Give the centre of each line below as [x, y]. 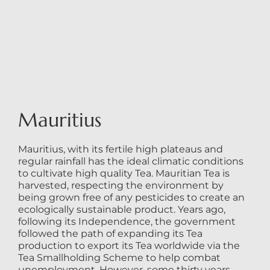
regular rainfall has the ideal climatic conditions [130, 161]
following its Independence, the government [127, 221]
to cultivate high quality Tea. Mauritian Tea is [124, 173]
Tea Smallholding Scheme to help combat [119, 257]
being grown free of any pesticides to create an [131, 197]
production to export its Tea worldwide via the [129, 245]
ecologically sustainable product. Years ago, [121, 209]
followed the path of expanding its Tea [110, 233]
